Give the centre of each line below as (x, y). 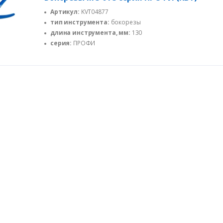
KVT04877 (94, 11)
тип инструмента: (80, 22)
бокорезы (125, 22)
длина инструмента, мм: (90, 32)
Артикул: (65, 11)
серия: (61, 43)
